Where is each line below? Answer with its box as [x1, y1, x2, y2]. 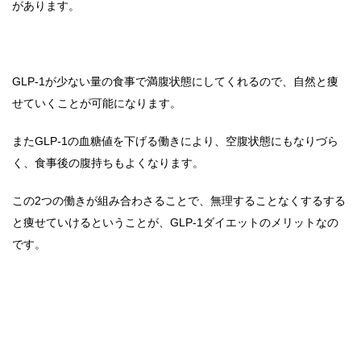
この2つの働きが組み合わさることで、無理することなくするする [12, 194, 346, 208]
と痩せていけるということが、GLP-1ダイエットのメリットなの [12, 216, 338, 230]
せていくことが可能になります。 [12, 97, 181, 110]
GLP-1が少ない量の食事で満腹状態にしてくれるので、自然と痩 [12, 75, 338, 89]
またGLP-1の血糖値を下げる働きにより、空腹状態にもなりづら [12, 135, 338, 148]
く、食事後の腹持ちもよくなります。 [12, 156, 204, 170]
